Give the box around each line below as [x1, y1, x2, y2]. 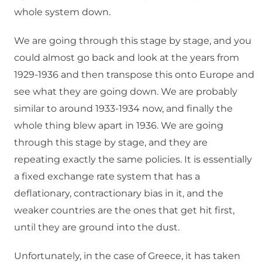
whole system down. [14, 6, 111, 18]
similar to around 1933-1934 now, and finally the [14, 103, 233, 115]
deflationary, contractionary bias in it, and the [14, 188, 223, 199]
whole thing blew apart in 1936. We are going [14, 120, 223, 132]
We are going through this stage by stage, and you [14, 35, 251, 47]
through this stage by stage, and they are [14, 137, 208, 149]
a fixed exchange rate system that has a [14, 171, 200, 182]
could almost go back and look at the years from [14, 52, 239, 64]
